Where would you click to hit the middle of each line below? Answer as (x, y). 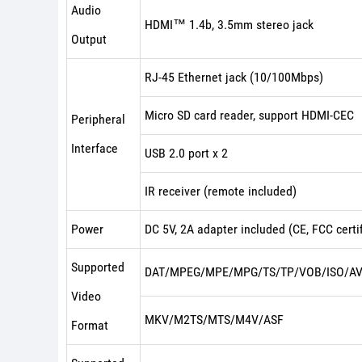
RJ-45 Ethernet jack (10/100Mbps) (234, 77)
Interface (95, 148)
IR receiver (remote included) (221, 191)
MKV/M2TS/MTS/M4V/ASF (214, 320)
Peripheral (98, 119)
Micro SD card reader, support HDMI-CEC (249, 115)
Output (89, 39)
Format (90, 325)
